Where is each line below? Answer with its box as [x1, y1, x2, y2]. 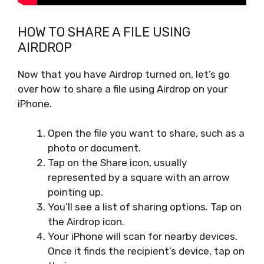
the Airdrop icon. [48, 216, 124, 228]
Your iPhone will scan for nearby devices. [48, 230, 237, 243]
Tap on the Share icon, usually [48, 157, 187, 169]
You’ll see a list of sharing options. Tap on [48, 201, 242, 213]
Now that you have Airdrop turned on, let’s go [18, 68, 230, 80]
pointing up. [48, 186, 103, 199]
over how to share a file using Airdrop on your [18, 82, 227, 95]
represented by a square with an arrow [48, 171, 230, 184]
